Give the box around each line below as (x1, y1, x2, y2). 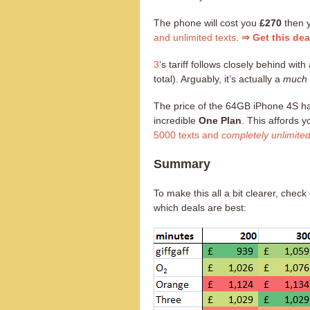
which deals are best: (154, 202, 246, 214)
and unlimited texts (154, 32, 236, 44)
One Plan (199, 115, 241, 127)
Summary (154, 157, 210, 172)
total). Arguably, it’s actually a (154, 73, 283, 85)
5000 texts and (154, 129, 221, 141)
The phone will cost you (154, 17, 259, 29)
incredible (154, 115, 199, 127)
